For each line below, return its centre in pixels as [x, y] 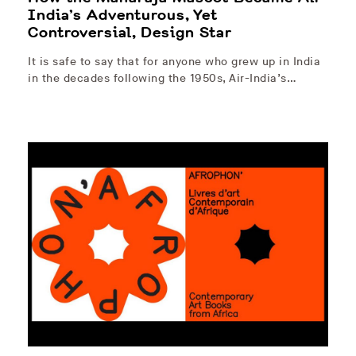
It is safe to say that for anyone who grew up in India [174, 62]
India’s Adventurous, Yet [123, 15]
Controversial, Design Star [130, 33]
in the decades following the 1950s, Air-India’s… [162, 79]
